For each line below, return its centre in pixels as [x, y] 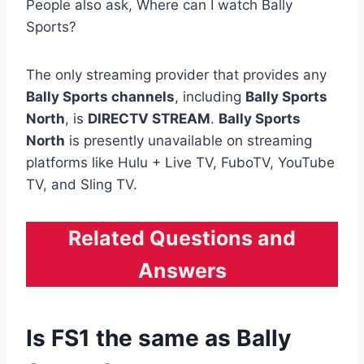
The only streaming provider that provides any [176, 74]
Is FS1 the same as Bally [158, 338]
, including [210, 96]
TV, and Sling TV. [82, 184]
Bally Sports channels [100, 96]
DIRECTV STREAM [149, 118]
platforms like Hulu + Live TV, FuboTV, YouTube [180, 162]
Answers [182, 270]
